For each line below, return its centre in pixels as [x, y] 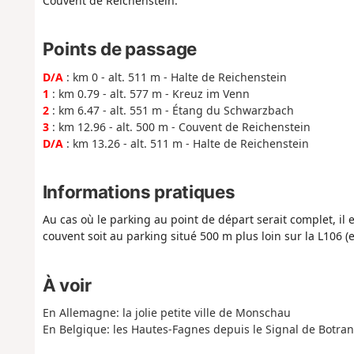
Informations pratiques [139, 191]
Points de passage [119, 49]
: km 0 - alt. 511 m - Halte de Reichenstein [175, 77]
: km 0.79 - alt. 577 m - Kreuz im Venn [149, 93]
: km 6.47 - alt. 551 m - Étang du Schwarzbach [171, 110]
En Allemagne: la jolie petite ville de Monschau [166, 312]
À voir [67, 284]
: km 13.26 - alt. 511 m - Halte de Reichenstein [186, 143]
